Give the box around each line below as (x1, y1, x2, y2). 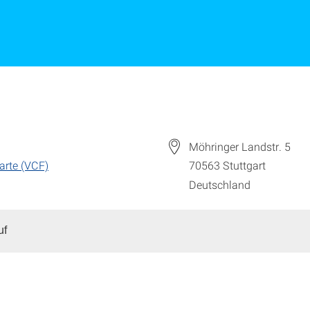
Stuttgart (223, 158, 266, 173)
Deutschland (189, 177, 250, 192)
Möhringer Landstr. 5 (189, 139, 291, 154)
